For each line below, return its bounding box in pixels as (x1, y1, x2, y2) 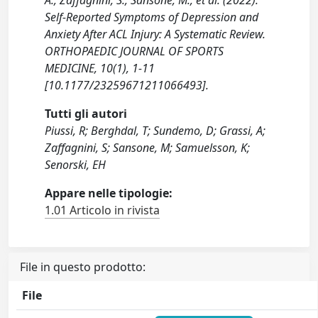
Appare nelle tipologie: (45, 185, 173, 201)
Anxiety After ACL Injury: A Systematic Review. (45, 26, 266, 42)
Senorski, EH (45, 157, 106, 172)
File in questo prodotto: (20, 259, 146, 275)
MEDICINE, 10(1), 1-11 (45, 60, 155, 76)
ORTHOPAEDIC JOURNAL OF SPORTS (45, 43, 224, 59)
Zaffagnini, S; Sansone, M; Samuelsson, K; (45, 140, 251, 155)
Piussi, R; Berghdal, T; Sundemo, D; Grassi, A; (45, 123, 266, 138)
